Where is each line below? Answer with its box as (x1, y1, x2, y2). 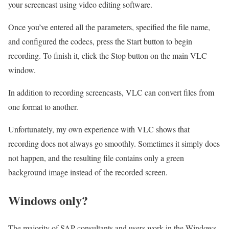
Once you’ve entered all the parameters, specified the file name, (8, 21, 210, 32)
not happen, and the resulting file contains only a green (8, 152, 184, 163)
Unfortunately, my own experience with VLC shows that (8, 123, 190, 134)
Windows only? (8, 191, 88, 209)
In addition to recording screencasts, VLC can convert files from (8, 86, 214, 98)
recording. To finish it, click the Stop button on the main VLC (8, 50, 207, 61)
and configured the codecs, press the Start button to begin (8, 35, 192, 47)
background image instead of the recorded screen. (8, 166, 168, 177)
